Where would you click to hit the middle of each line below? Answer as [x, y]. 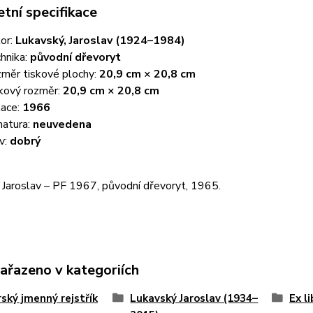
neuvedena [62, 125]
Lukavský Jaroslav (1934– [194, 299]
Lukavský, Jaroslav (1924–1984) [100, 41]
